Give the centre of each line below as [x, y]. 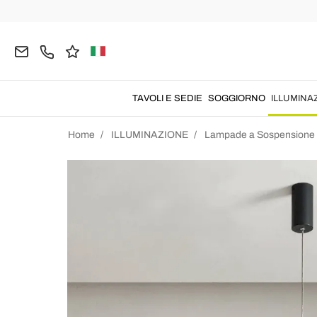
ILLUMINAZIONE [150, 135]
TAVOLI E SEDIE [167, 98]
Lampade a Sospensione [260, 135]
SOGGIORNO [237, 98]
